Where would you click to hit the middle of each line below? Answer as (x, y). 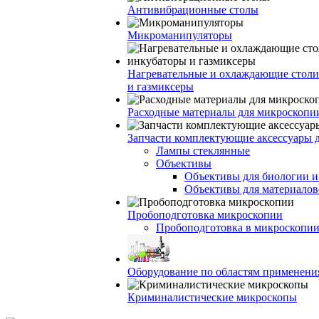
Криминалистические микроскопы (212, 297)
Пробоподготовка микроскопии (205, 215)
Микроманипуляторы (180, 35)
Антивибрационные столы (193, 10)
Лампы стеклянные (203, 151)
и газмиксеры (161, 87)
